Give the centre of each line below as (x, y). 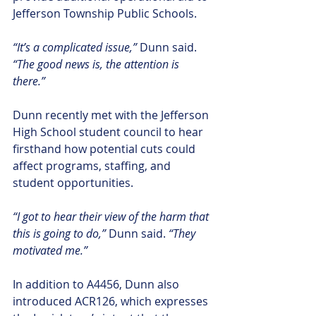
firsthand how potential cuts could (105, 149)
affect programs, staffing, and (93, 166)
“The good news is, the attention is (97, 64)
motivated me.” (50, 250)
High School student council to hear (109, 132)
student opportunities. (73, 183)
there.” (29, 81)
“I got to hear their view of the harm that (112, 217)
